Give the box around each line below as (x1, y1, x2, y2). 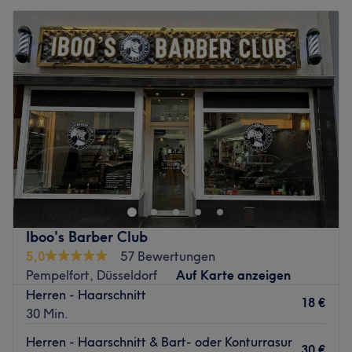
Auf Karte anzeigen (176, 266, 291, 283)
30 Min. (26, 305, 68, 321)
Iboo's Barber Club (26, 227, 148, 246)
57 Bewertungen (120, 247, 215, 264)
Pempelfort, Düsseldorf (26, 266, 157, 283)
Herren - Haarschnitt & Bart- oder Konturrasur (26, 333, 292, 350)
